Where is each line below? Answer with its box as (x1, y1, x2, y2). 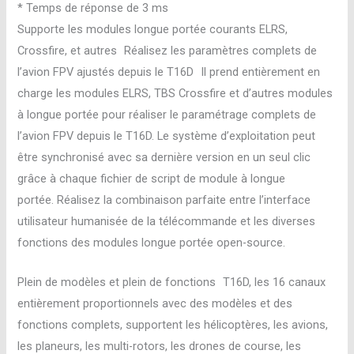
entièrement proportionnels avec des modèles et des (17, 296, 293, 311)
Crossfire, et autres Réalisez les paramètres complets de (17, 43, 318, 58)
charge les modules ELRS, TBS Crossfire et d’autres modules (17, 85, 333, 100)
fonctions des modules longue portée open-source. (17, 235, 286, 250)
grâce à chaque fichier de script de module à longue (17, 171, 286, 186)
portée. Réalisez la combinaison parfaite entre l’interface (17, 192, 311, 207)
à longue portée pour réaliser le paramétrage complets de (17, 107, 317, 122)
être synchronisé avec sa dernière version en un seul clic (17, 149, 311, 164)
